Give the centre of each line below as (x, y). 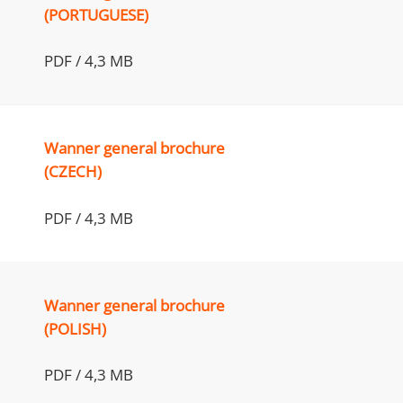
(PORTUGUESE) (97, 14)
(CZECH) (73, 171)
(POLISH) (76, 328)
